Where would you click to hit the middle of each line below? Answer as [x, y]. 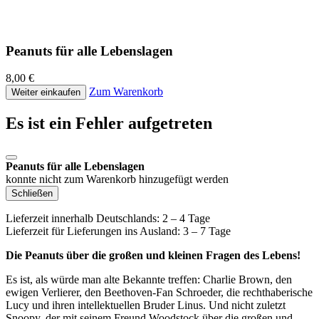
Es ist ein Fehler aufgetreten [109, 124]
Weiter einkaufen [46, 93]
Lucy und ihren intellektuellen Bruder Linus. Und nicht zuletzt [146, 305]
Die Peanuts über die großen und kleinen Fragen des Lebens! [153, 256]
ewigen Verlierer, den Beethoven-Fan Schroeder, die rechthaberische [159, 293]
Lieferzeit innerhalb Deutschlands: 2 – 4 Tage [108, 219]
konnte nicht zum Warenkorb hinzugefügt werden [117, 179]
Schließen [32, 194]
